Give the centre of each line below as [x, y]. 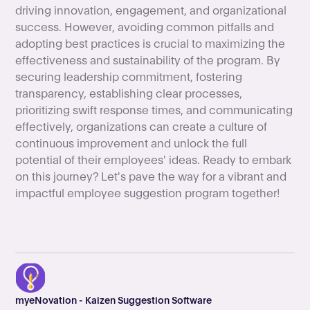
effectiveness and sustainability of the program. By [148, 60]
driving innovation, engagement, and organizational [151, 10]
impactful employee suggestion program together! [148, 192]
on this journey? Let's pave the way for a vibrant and [151, 176]
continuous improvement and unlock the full [131, 143]
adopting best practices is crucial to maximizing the [151, 43]
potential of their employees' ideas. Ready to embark [154, 159]
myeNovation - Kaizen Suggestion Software [114, 299]
